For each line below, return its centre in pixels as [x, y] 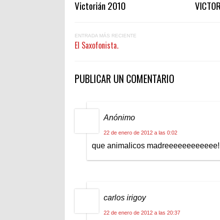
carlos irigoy [125, 197]
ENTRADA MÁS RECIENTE [106, 35]
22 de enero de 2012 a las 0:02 [140, 132]
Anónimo [119, 117]
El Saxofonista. [96, 45]
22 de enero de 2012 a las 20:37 [142, 212]
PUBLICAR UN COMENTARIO [124, 78]
